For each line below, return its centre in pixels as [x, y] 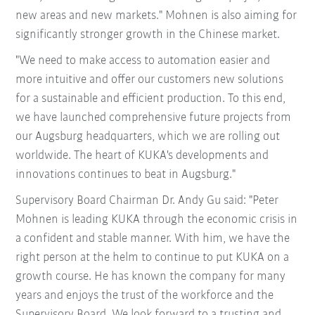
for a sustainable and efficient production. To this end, [151, 99]
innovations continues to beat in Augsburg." [126, 175]
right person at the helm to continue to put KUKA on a [153, 258]
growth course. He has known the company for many [151, 277]
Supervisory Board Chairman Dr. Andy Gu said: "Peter [147, 201]
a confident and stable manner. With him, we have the [153, 239]
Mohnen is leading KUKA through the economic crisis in [157, 220]
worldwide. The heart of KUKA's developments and [142, 156]
